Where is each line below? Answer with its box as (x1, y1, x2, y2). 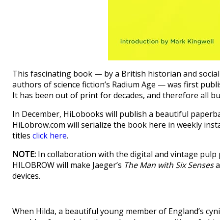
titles (12, 130, 32, 141)
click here (32, 130, 67, 141)
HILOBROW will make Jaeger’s (12, 160, 124, 170)
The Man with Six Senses (124, 160, 214, 170)
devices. (12, 170, 40, 181)
